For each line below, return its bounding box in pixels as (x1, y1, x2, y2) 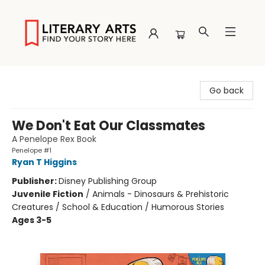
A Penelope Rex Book (12, 133, 96, 145)
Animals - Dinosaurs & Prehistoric (92, 188, 229, 200)
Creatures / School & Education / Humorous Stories (12, 201, 224, 213)
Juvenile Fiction (12, 188, 83, 200)
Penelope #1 (12, 146, 51, 155)
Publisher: (12, 175, 59, 187)
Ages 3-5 (12, 214, 51, 226)
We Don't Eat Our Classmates (12, 117, 205, 135)
